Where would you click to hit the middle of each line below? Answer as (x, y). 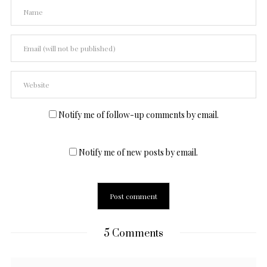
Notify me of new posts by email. (138, 152)
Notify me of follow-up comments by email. (138, 114)
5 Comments (133, 233)
